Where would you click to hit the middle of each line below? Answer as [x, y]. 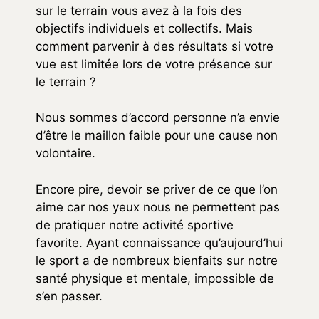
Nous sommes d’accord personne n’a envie [158, 118]
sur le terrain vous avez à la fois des [139, 10]
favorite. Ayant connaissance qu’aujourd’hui [159, 242]
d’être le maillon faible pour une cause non [157, 136]
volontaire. [66, 153]
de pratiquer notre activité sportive [135, 225]
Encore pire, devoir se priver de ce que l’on [157, 189]
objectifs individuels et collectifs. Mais [144, 28]
